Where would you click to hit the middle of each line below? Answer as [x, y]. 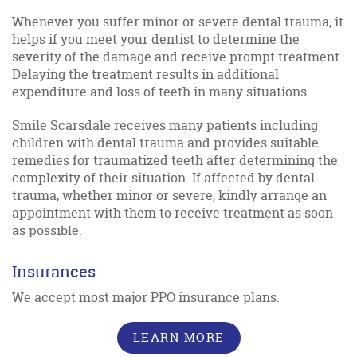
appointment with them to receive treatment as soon [173, 212]
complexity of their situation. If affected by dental [163, 177]
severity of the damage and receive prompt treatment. [177, 56]
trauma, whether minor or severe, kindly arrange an [169, 195]
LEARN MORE [178, 337]
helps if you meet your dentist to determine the [156, 39]
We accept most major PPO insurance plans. [146, 297]
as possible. [47, 230]
